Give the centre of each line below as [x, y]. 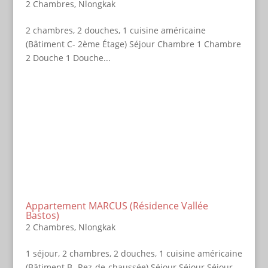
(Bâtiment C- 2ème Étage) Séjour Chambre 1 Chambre [133, 44]
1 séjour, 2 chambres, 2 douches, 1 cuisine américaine [134, 253]
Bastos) [42, 215]
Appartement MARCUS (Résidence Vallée [117, 206]
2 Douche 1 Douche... [68, 58]
